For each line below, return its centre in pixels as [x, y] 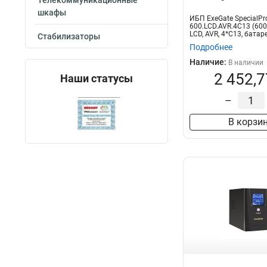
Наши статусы [97, 78]
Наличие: [209, 62]
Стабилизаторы [69, 36]
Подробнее [211, 47]
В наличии [246, 63]
